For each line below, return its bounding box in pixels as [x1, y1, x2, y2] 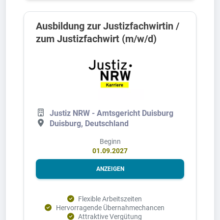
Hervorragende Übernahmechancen [55, 203, 165, 212]
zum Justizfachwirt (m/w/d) [36, 32, 157, 45]
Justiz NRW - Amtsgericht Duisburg [50, 108, 173, 118]
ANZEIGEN [96, 165, 124, 172]
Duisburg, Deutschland [50, 118, 129, 128]
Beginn [99, 137, 121, 145]
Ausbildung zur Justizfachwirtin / [36, 20, 179, 32]
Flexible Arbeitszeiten [78, 194, 142, 203]
